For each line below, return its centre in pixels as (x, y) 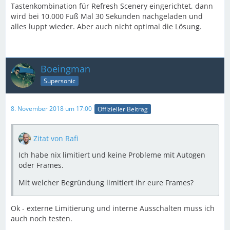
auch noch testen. (42, 218)
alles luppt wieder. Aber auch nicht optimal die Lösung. (106, 27)
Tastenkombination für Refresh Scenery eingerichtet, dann (112, 6)
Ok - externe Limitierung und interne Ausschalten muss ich (113, 208)
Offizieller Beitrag (123, 109)
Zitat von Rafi (56, 138)
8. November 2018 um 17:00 (51, 109)
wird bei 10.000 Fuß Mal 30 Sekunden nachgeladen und (107, 16)
